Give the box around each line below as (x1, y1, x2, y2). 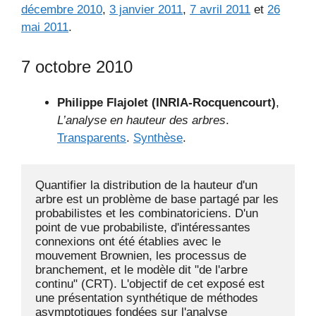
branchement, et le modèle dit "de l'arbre (35, 263, 248, 276)
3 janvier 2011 (109, 3, 183, 16)
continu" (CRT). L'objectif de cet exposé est (35, 277, 265, 291)
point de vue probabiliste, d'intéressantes (35, 221, 250, 234)
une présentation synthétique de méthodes (35, 291, 258, 305)
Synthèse (133, 130, 183, 145)
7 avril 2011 (190, 3, 250, 16)
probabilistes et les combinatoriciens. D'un (35, 207, 258, 220)
